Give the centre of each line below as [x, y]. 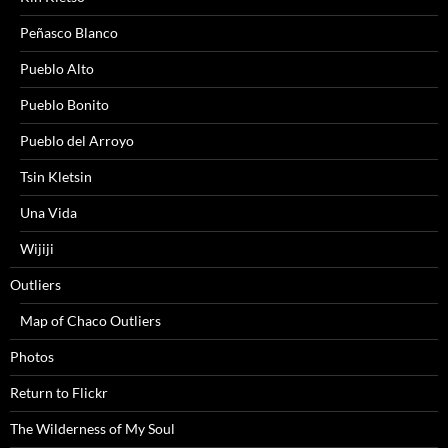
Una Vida [48, 213]
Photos [32, 357]
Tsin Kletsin [56, 177]
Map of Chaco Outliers [90, 321]
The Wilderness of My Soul [92, 429]
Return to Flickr [59, 393]
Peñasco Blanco [69, 33]
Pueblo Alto [57, 69]
